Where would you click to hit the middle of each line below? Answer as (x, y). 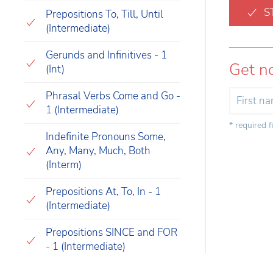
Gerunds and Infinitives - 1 (106, 55)
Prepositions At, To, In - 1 (103, 192)
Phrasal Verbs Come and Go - (113, 96)
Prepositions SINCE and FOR (112, 233)
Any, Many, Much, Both (98, 151)
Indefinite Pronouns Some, (106, 137)
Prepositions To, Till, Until (105, 15)
